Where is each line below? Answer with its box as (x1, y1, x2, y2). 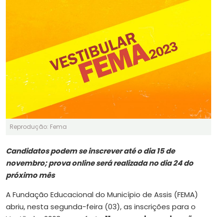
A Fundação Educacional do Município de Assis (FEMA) (6, 189, 198, 200)
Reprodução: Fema (10, 122, 67, 131)
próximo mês (6, 170, 55, 180)
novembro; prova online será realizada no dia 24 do (6, 157, 193, 168)
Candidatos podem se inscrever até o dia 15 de (6, 145, 175, 156)
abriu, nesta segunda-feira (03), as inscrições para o (6, 201, 196, 212)
